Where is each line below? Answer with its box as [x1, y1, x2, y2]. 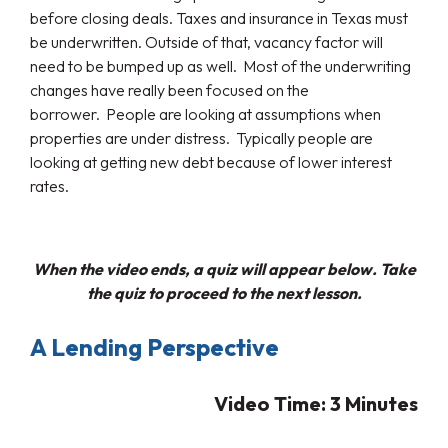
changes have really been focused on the [30, 80, 309, 101]
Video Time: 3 [214, 391, 345, 417]
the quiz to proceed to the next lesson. [86, 283, 362, 304]
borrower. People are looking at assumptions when [30, 104, 381, 125]
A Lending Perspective [30, 332, 279, 363]
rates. [30, 176, 72, 197]
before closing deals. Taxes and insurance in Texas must [30, 8, 408, 29]
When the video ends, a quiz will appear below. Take [32, 259, 416, 280]
